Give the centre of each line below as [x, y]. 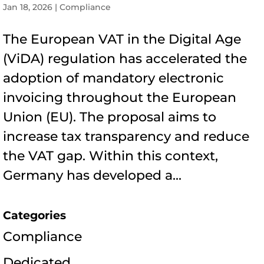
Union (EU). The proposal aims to [110, 117]
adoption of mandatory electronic [113, 78]
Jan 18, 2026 [28, 7]
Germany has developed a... [92, 176]
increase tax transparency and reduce [126, 137]
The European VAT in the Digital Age [122, 39]
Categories [34, 216]
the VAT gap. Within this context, [110, 156]
